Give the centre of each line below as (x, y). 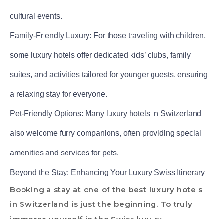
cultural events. (36, 16)
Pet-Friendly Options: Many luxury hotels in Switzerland (106, 113)
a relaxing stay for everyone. (58, 94)
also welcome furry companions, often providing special (106, 133)
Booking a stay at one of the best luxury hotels (106, 189)
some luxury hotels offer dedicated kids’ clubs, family (100, 55)
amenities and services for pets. (64, 153)
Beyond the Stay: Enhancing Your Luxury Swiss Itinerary (107, 172)
